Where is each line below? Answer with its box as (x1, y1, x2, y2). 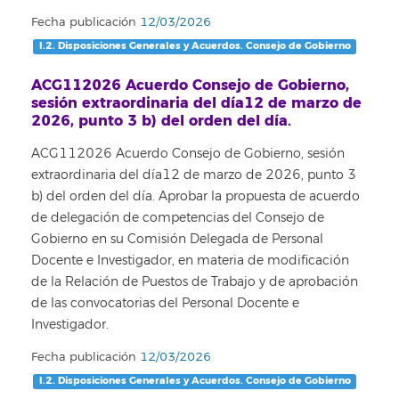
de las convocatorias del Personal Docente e (31, 295, 299, 311)
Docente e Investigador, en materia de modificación (31, 252, 349, 268)
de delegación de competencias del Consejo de (31, 209, 324, 225)
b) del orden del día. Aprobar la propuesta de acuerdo (31, 188, 360, 204)
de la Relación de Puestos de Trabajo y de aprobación (31, 273, 358, 289)
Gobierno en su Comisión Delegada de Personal (31, 231, 323, 247)
